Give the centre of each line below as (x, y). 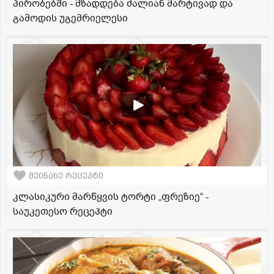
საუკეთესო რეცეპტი (63, 212)
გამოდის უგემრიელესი (70, 19)
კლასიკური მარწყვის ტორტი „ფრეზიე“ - (111, 197)
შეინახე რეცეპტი (66, 176)
